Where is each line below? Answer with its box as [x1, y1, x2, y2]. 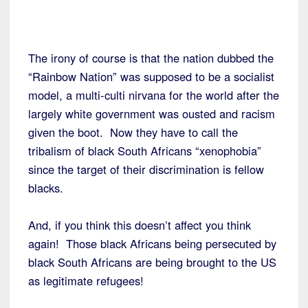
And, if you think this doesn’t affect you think [28, 217, 251, 234]
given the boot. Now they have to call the [28, 124, 238, 141]
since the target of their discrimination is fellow [28, 161, 264, 178]
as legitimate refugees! [28, 272, 144, 289]
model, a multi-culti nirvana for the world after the [28, 87, 279, 104]
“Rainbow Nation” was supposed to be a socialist [28, 68, 274, 85]
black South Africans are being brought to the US [28, 254, 276, 271]
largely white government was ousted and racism [28, 105, 275, 122]
